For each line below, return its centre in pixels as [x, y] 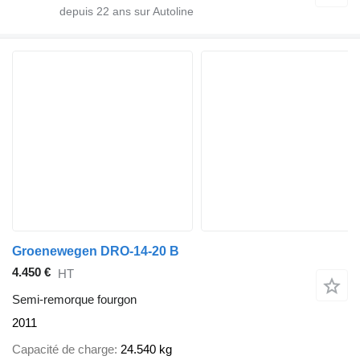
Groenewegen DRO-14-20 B [96, 252]
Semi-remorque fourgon [74, 300]
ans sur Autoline [151, 12]
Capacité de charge [63, 349]
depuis [78, 12]
